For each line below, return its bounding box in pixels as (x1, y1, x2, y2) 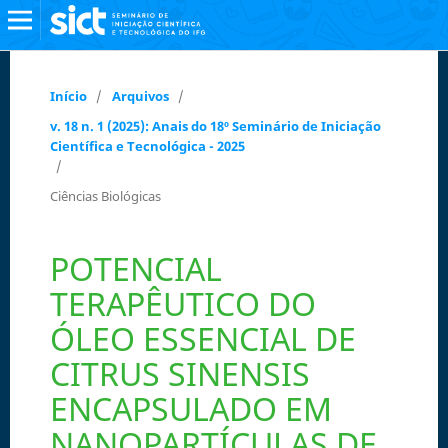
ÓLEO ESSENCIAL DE (49, 316, 356, 360)
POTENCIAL (49, 246, 222, 290)
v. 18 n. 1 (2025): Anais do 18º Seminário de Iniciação (49, 116, 381, 135)
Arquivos (111, 86, 169, 105)
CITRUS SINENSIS (49, 351, 310, 395)
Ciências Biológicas (49, 186, 161, 205)
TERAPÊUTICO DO (49, 281, 316, 325)
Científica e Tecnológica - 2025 (49, 136, 245, 155)
